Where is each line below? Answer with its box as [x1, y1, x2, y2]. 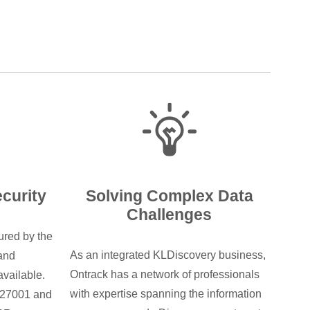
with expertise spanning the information [70, 287, 262, 300]
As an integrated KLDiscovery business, [70, 248, 266, 261]
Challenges [127, 206, 212, 224]
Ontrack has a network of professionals [70, 268, 259, 280]
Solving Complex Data [85, 187, 253, 206]
